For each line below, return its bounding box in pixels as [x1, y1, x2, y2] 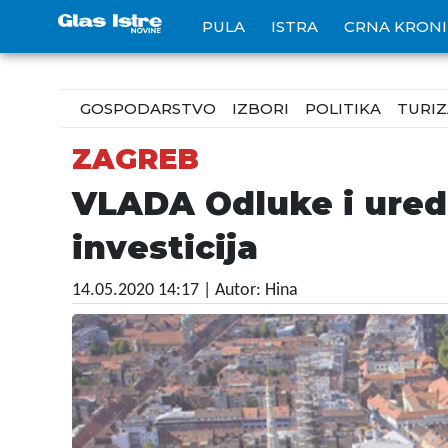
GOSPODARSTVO [80, 99, 216, 118]
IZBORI [232, 99, 289, 118]
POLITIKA [305, 99, 381, 118]
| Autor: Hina [203, 281, 298, 300]
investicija [72, 228, 258, 267]
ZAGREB [72, 142, 199, 176]
